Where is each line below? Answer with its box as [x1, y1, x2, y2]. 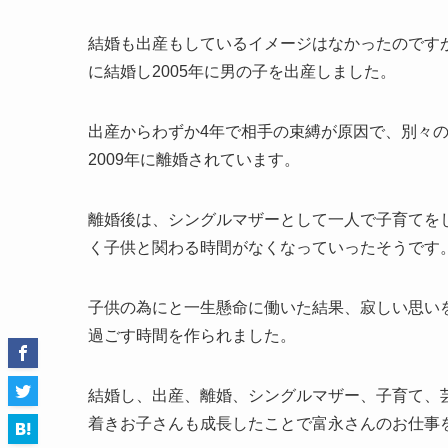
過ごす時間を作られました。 [88, 326, 296, 344]
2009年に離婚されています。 [88, 150, 300, 168]
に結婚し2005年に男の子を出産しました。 [88, 62, 396, 80]
